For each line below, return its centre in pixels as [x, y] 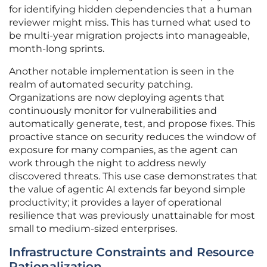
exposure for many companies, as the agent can [123, 150]
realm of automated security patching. [101, 85]
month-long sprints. [57, 49]
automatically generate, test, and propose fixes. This [132, 124]
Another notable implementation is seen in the [122, 72]
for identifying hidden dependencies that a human [131, 10]
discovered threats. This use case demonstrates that [133, 176]
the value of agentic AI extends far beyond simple [127, 190]
